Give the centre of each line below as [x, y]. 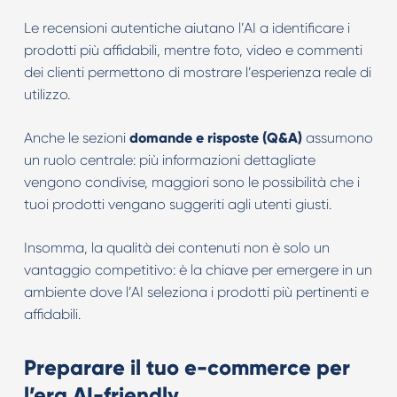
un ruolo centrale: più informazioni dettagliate [169, 160]
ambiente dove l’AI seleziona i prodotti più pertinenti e [196, 292]
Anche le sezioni [76, 138]
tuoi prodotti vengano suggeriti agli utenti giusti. [177, 204]
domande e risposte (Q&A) [215, 138]
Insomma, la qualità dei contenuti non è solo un [176, 248]
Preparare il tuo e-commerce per [187, 367]
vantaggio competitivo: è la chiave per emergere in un [198, 270]
